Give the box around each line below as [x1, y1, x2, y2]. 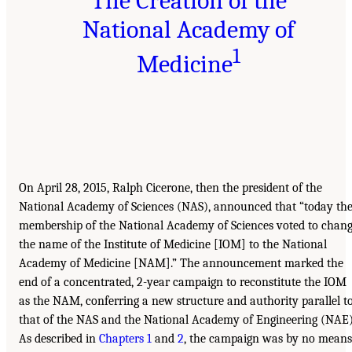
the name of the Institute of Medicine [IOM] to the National [19, 237, 327, 252]
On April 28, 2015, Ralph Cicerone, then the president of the [19, 181, 322, 196]
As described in [19, 332, 99, 346]
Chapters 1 [99, 332, 152, 346]
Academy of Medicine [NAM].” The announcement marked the [19, 256, 343, 271]
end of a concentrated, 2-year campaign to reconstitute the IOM [19, 275, 346, 290]
